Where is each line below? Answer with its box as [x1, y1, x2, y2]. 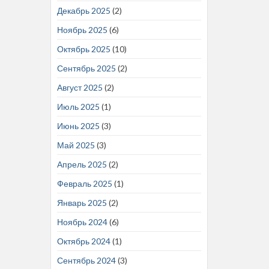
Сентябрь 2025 [56, 62, 116, 73]
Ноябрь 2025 [56, 24, 107, 35]
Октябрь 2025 [56, 43, 110, 54]
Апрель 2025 [56, 159, 107, 169]
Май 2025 [56, 139, 95, 150]
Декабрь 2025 [56, 5, 110, 16]
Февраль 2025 [56, 178, 112, 189]
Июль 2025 [56, 101, 100, 112]
